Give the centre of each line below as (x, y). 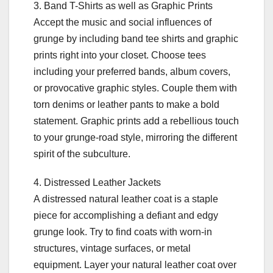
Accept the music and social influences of (122, 23)
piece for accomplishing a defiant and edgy (126, 216)
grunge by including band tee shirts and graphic (136, 39)
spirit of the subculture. (82, 154)
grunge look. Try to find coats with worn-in (123, 232)
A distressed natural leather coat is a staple (126, 199)
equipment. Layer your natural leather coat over (135, 265)
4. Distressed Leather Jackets (97, 183)
